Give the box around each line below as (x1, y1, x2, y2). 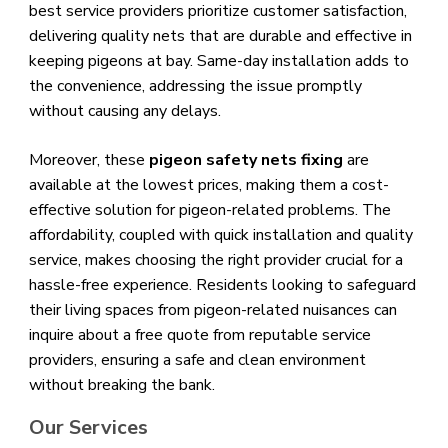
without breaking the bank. (28, 374, 215, 397)
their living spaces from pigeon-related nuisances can (28, 299, 397, 322)
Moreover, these (28, 149, 149, 172)
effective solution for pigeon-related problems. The (28, 199, 391, 222)
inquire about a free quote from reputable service (28, 324, 371, 347)
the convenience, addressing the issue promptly (28, 75, 362, 98)
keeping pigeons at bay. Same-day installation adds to (28, 50, 409, 73)
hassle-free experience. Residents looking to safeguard (28, 274, 416, 297)
